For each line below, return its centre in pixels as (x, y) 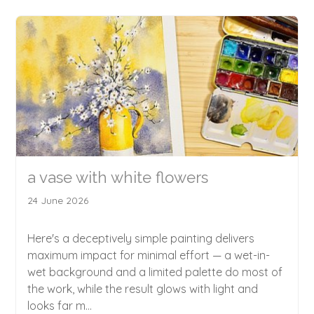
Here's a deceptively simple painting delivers (141, 238)
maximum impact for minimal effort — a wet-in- (149, 255)
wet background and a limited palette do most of (155, 272)
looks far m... (60, 305)
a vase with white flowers (118, 177)
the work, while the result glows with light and (143, 288)
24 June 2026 (58, 200)
